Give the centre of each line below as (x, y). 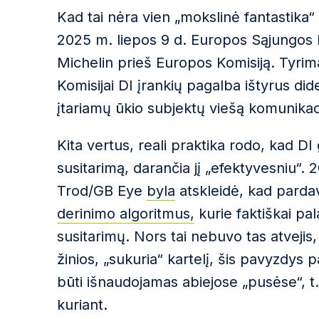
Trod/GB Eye (102, 191)
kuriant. (82, 305)
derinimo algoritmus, (126, 214)
